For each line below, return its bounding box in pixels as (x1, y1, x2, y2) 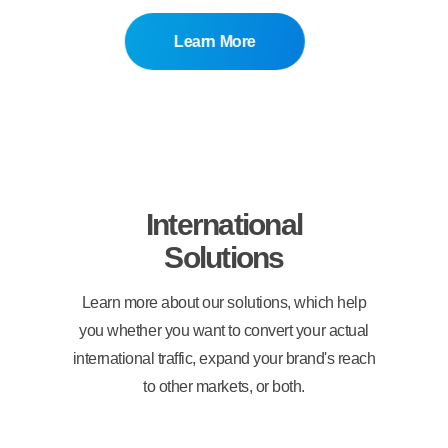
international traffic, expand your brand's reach (72, 349, 376, 367)
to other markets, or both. (143, 377, 305, 395)
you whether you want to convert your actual (79, 321, 369, 339)
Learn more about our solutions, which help (81, 293, 367, 311)
